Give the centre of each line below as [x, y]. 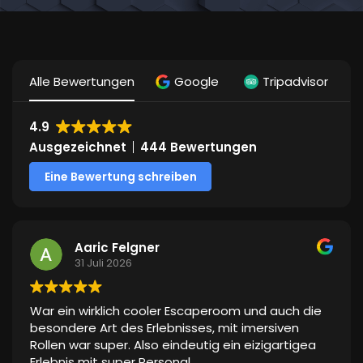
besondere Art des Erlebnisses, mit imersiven [164, 328]
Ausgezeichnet [78, 147]
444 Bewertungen [199, 147]
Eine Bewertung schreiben [120, 177]
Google [196, 82]
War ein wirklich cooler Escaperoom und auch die [176, 311]
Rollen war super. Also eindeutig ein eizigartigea [173, 345]
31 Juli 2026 [103, 263]
